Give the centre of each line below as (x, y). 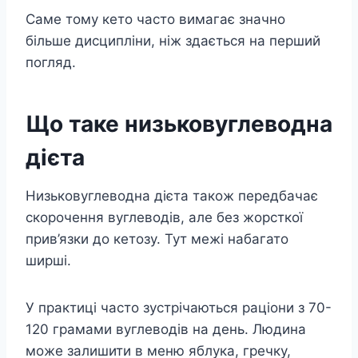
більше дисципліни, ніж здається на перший (173, 41)
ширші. (48, 261)
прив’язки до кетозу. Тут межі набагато (157, 239)
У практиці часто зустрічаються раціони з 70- (179, 308)
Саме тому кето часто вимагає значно (155, 20)
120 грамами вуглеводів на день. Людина (166, 330)
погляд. (51, 63)
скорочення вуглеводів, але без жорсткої (164, 218)
